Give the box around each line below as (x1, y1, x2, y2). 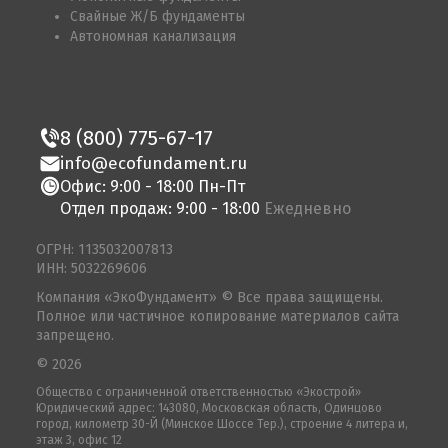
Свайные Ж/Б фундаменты (70, 8, 245, 26)
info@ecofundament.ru (60, 153, 247, 175)
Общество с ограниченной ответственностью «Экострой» (36, 385, 361, 400)
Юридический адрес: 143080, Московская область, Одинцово (36, 401, 382, 416)
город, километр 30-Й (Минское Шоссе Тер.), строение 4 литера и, (36, 417, 408, 432)
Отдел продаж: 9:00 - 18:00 (60, 199, 264, 219)
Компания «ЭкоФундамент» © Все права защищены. (36, 289, 383, 307)
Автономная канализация (70, 28, 236, 46)
